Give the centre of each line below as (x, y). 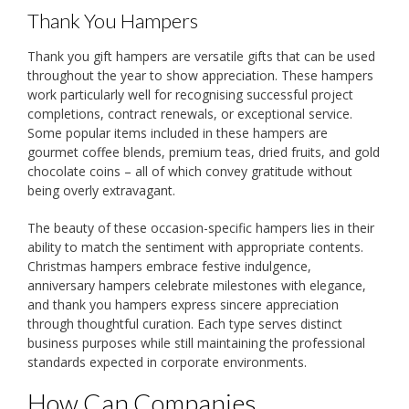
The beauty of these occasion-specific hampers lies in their (201, 228)
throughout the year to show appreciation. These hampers (200, 76)
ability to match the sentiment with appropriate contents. (195, 247)
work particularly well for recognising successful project (190, 95)
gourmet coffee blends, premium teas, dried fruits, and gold (204, 152)
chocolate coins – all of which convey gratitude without (190, 172)
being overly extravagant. (101, 191)
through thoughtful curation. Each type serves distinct (185, 324)
